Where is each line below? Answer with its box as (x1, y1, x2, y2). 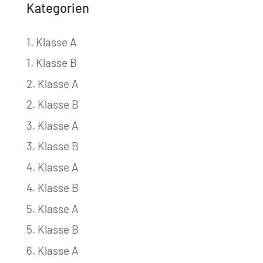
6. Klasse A (26, 243, 79, 257)
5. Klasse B (26, 222, 79, 237)
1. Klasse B (26, 56, 77, 70)
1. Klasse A (26, 35, 77, 49)
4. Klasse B (26, 181, 79, 195)
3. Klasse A (26, 118, 79, 132)
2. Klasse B (26, 97, 79, 112)
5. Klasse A (26, 201, 79, 215)
